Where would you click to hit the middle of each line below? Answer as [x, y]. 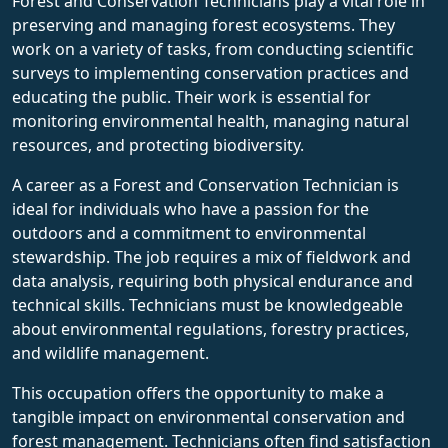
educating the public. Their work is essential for [191, 96]
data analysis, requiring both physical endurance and [212, 280]
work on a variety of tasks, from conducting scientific [213, 48]
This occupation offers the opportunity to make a [198, 392]
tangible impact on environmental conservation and [208, 416]
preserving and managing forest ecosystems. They [203, 24]
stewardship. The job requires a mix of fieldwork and [211, 256]
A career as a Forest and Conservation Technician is [205, 184]
